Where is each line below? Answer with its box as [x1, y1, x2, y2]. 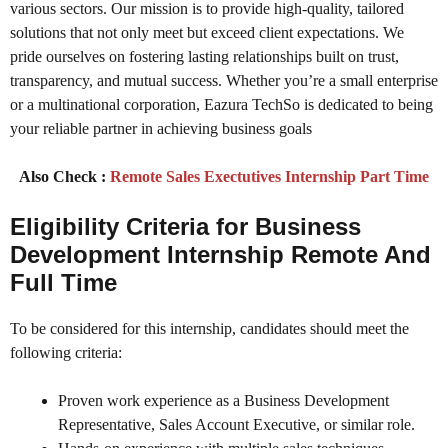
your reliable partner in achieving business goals [10, 120, 312, 138]
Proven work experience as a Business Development [58, 392, 389, 410]
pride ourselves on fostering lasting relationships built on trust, [10, 48, 399, 66]
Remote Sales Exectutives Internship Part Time [110, 168, 429, 186]
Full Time [10, 269, 117, 297]
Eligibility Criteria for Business [10, 213, 361, 241]
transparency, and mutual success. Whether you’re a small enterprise [10, 72, 438, 90]
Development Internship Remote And [10, 241, 431, 269]
